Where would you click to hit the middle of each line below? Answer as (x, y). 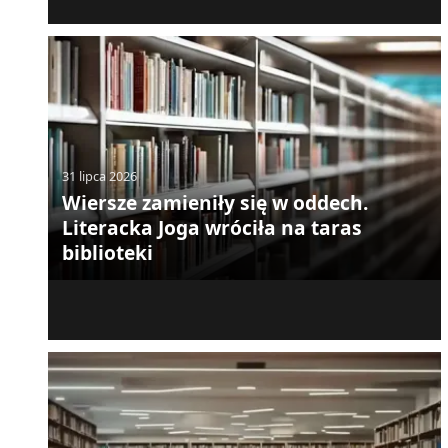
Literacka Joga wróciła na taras (211, 228)
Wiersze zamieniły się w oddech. (214, 203)
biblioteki (107, 253)
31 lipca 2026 (99, 176)
